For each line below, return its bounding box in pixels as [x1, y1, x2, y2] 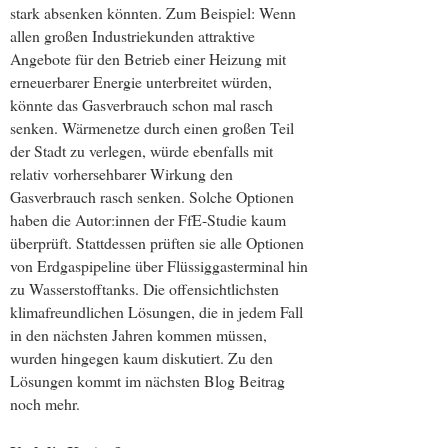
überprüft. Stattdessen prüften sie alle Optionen [10, 231, 304, 253]
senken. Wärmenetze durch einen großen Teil [10, 116, 294, 138]
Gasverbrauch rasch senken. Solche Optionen [10, 185, 294, 207]
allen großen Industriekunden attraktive [10, 24, 255, 46]
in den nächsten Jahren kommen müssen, [10, 323, 267, 345]
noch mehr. [10, 392, 80, 414]
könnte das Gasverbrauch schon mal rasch [10, 93, 273, 115]
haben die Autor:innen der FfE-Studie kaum [10, 208, 286, 230]
